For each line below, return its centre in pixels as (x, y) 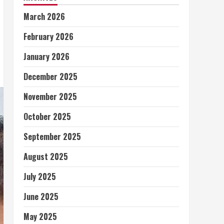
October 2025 (47, 116)
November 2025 (50, 96)
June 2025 (41, 196)
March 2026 (44, 16)
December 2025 (50, 76)
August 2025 (45, 156)
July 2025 (39, 176)
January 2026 (46, 56)
